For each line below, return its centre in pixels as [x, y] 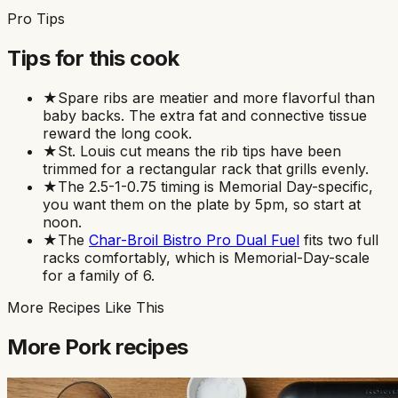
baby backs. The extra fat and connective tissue [205, 116]
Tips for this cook [93, 59]
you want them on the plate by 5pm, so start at [202, 205]
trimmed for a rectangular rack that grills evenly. [206, 169]
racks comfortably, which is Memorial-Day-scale [206, 258]
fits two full [339, 240]
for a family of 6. [99, 276]
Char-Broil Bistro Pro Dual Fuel [194, 240]
